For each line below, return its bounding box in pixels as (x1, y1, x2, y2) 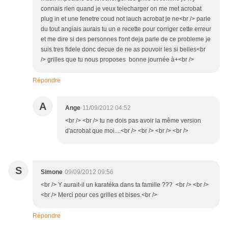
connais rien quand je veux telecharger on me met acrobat (41, 5, 202, 13)
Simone (41, 168, 63, 176)
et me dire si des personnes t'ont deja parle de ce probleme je (41, 36, 211, 43)
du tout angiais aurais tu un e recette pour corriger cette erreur (41, 25, 211, 33)
